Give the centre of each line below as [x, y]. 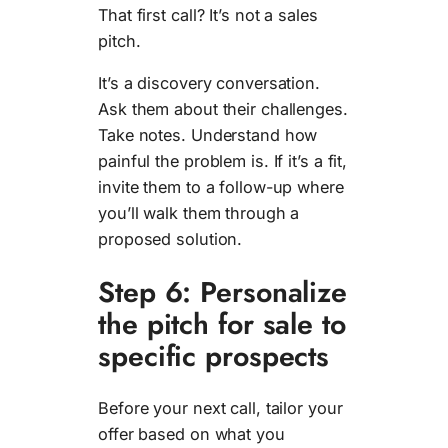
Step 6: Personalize [223, 291]
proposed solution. [170, 239]
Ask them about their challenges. [223, 109]
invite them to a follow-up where [221, 187]
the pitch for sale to [222, 323]
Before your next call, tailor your [220, 408]
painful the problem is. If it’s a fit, [223, 161]
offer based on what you [191, 434]
